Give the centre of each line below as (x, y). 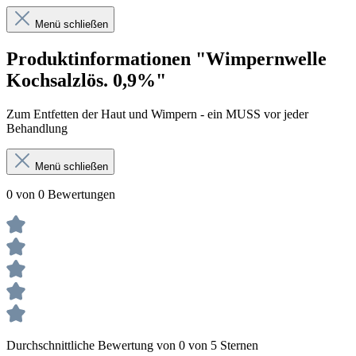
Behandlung (37, 128)
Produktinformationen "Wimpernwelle (166, 58)
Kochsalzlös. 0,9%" (86, 80)
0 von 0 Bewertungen (61, 194)
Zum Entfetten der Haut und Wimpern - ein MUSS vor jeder (157, 114)
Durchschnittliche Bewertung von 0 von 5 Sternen (132, 345)
